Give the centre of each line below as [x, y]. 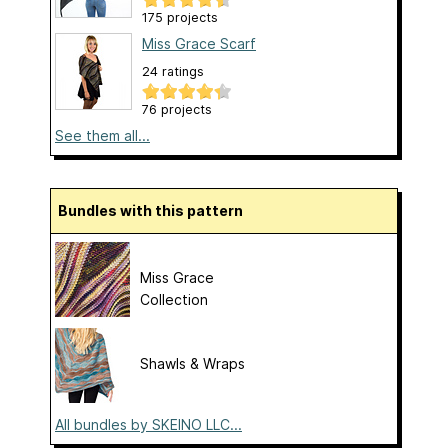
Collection [174, 300]
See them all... [102, 136]
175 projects [180, 18]
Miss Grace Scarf [199, 44]
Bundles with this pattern [155, 211]
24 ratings [173, 72]
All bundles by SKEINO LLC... [148, 425]
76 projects [177, 110]
